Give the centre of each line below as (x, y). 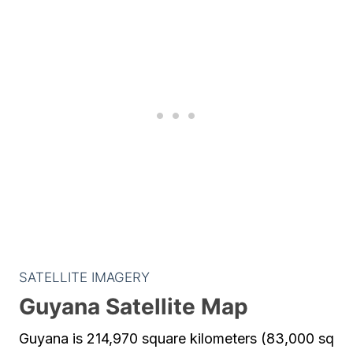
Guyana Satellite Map (134, 307)
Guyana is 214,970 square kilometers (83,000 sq (176, 338)
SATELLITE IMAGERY (84, 277)
